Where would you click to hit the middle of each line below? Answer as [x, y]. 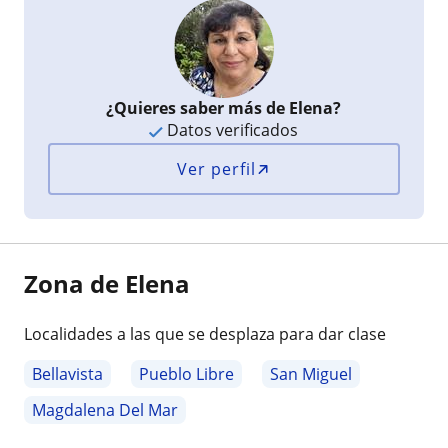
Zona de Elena [107, 284]
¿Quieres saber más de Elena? [224, 108]
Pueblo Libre [186, 374]
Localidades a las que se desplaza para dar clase [205, 334]
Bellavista [67, 374]
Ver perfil [217, 169]
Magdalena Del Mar [105, 410]
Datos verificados [231, 130]
